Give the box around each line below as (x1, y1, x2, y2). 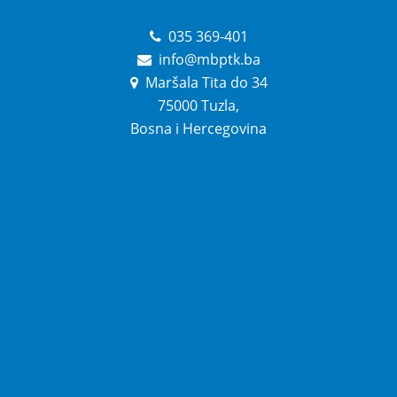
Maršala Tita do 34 (141, 73, 268, 93)
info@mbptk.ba (154, 50, 261, 70)
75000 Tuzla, (158, 96, 239, 116)
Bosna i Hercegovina (130, 119, 267, 139)
